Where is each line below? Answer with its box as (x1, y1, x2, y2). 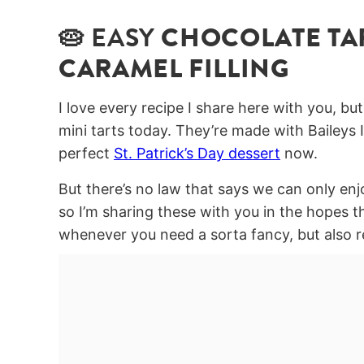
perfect (58, 145, 114, 162)
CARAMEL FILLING (58, 50, 289, 88)
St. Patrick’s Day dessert (114, 145, 280, 162)
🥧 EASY (58, 19, 162, 57)
